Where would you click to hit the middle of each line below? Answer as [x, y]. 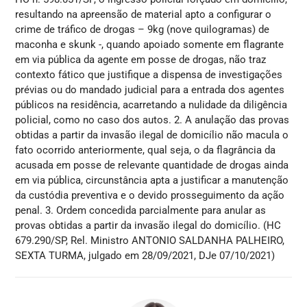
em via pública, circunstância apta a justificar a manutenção [152, 181]
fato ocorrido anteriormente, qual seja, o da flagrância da [146, 150]
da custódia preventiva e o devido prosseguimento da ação [150, 196]
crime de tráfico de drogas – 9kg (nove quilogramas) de [143, 30]
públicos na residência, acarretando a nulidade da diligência [151, 105]
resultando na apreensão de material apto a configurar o [144, 15]
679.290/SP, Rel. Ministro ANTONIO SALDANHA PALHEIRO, [150, 241]
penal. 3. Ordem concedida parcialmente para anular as [141, 211]
